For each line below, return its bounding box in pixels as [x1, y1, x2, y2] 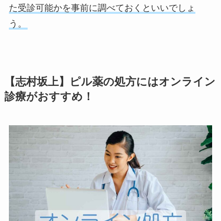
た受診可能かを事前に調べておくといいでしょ [8, 3, 195, 13]
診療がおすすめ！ [4, 90, 94, 103]
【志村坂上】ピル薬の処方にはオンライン [4, 75, 216, 88]
